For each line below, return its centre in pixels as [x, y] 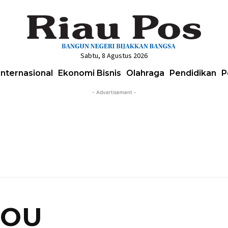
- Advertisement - [114, 92]
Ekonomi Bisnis [90, 73]
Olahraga [145, 73]
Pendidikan [193, 73]
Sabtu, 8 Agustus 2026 [114, 55]
